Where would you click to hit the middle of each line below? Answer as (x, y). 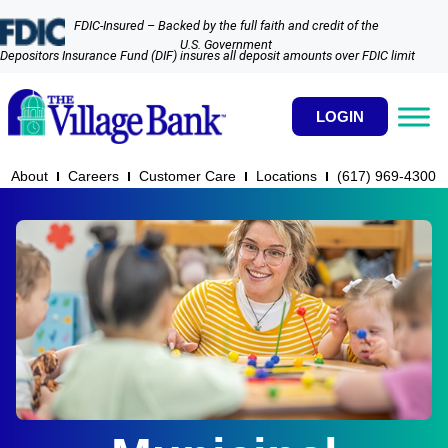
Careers (93, 176)
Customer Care (187, 176)
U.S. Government (226, 44)
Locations (286, 176)
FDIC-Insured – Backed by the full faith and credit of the (226, 25)
